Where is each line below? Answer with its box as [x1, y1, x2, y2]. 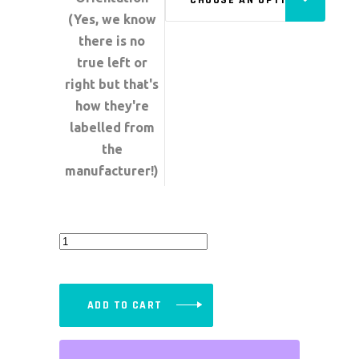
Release [58, 253, 103, 268]
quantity [58, 340, 104, 355]
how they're [75, 98, 149, 113]
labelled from [69, 119, 155, 135]
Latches [58, 275, 102, 290]
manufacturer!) [65, 163, 159, 178]
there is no [79, 33, 145, 48]
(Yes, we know [67, 11, 156, 26]
